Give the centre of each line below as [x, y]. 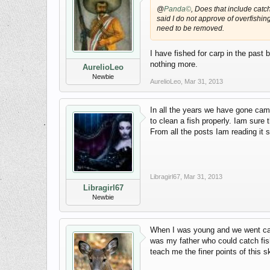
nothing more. [174, 64]
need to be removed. [190, 28]
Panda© [177, 9]
